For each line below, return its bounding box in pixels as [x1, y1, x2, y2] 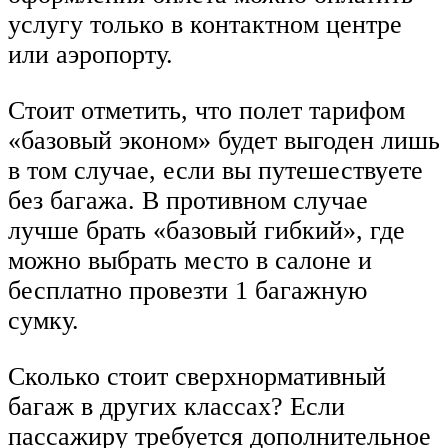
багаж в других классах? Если [8, 391, 345, 421]
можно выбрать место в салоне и [8, 246, 372, 276]
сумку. [8, 306, 79, 336]
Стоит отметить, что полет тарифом [8, 96, 405, 126]
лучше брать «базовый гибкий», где [8, 216, 405, 246]
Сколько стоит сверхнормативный [8, 361, 386, 391]
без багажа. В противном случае [8, 186, 368, 216]
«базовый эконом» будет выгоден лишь [8, 126, 440, 156]
